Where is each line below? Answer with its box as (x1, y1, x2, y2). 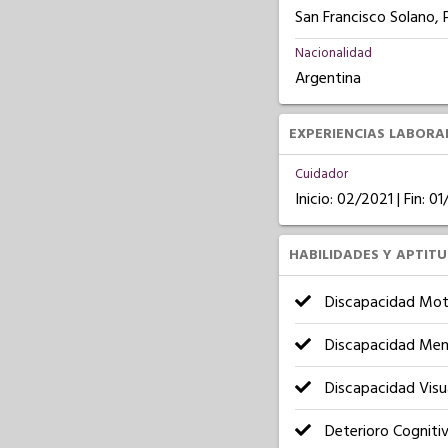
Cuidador (294, 165, 348, 183)
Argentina (294, 67, 361, 89)
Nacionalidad (294, 44, 372, 62)
